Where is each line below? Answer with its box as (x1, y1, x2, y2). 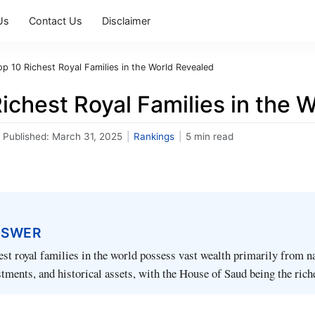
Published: (3, 131, 52, 142)
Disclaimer (102, 15, 150, 27)
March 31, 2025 (52, 131, 122, 142)
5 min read (186, 131, 233, 142)
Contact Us (29, 15, 82, 27)
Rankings (134, 131, 174, 142)
